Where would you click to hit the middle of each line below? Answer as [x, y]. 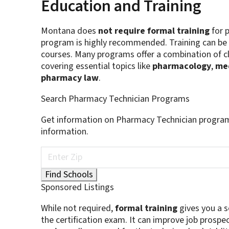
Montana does [69, 31]
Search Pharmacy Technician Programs [115, 99]
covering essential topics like [96, 66]
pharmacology [181, 66]
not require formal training [154, 31]
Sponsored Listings [77, 188]
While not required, [78, 209]
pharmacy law [70, 78]
